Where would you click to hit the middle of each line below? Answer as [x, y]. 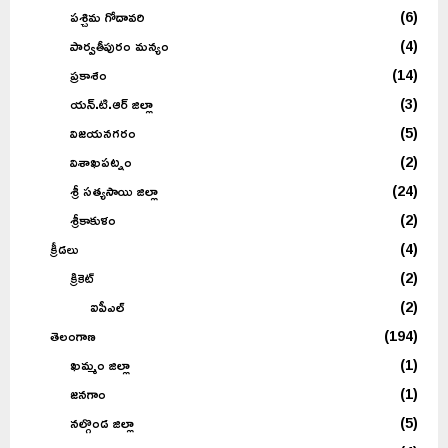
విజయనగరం [103, 133]
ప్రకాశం [88, 75]
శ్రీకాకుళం [93, 220]
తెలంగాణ [73, 336]
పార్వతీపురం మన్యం [119, 46]
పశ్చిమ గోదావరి [107, 17]
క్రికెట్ [82, 278]
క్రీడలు [64, 249]
